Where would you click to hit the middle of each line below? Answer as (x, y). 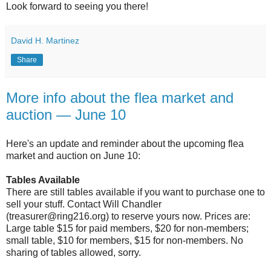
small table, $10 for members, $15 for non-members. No (125, 240)
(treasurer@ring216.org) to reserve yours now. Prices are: (128, 216)
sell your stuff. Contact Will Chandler (84, 204)
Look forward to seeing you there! (77, 7)
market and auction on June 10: (73, 155)
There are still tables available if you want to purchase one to (135, 192)
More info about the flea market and (120, 98)
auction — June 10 (66, 115)
